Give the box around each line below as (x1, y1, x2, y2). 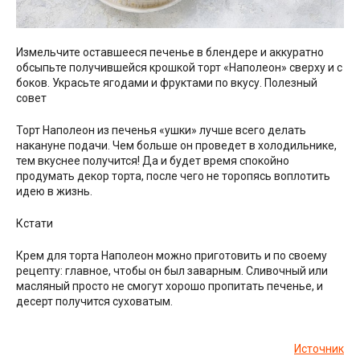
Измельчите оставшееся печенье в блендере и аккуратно (16, 45, 324, 59)
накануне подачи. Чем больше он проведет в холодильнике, (16, 138, 337, 152)
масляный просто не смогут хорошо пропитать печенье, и (16, 279, 323, 292)
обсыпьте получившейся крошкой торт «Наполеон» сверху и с (16, 60, 342, 74)
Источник (294, 342, 344, 355)
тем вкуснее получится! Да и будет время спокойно (16, 153, 289, 167)
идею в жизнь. (16, 184, 92, 198)
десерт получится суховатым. (16, 294, 173, 308)
